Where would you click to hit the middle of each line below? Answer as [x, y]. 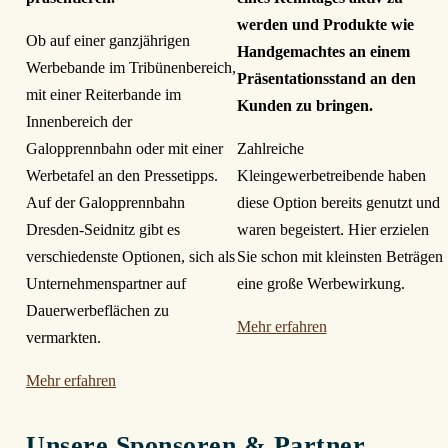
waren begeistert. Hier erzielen [332, 230]
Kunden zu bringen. [304, 106]
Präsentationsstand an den [326, 79]
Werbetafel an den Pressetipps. [122, 176]
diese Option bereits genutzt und [338, 203]
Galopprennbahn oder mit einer [124, 149]
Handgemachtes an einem [323, 52]
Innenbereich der [79, 122]
